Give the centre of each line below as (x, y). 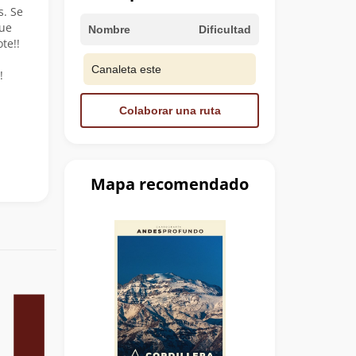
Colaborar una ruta (170, 110)
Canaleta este (126, 69)
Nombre (109, 29)
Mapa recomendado (170, 184)
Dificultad (225, 29)
